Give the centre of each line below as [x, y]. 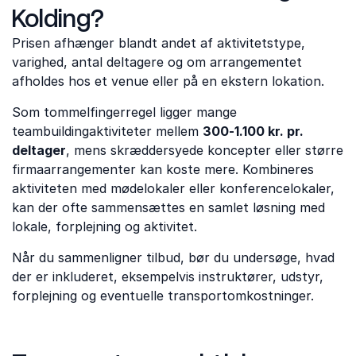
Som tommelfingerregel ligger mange [124, 112]
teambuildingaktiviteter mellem [107, 131]
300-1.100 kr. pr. [253, 131]
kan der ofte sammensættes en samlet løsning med [168, 207]
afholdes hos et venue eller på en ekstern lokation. [168, 81]
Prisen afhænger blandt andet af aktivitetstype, [159, 43]
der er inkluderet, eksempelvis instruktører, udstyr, [168, 277]
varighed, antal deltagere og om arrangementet [157, 62]
